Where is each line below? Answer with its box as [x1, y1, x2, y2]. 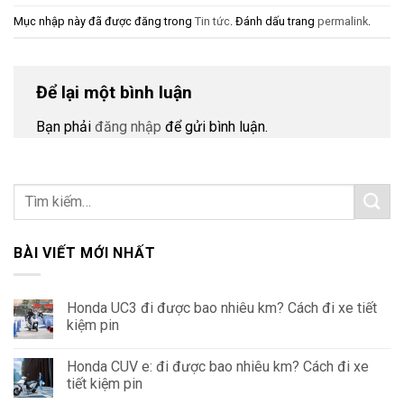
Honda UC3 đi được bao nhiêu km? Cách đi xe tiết [67, 299, 377, 317]
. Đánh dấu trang [230, 14, 317, 28]
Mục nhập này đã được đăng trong [14, 14, 195, 28]
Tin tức [195, 14, 230, 28]
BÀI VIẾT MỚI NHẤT [14, 243, 156, 262]
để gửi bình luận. [161, 117, 268, 135]
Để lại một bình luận [36, 82, 197, 104]
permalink [317, 14, 368, 28]
